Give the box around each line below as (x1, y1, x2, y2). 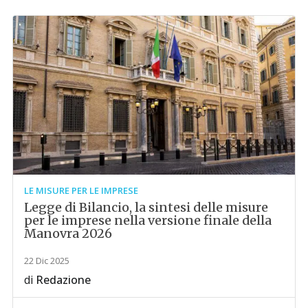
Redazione (36, 272, 91, 287)
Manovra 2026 (24, 225, 113, 241)
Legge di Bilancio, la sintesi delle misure (24, 199, 269, 215)
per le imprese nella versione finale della (24, 212, 272, 228)
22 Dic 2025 (24, 254, 70, 267)
